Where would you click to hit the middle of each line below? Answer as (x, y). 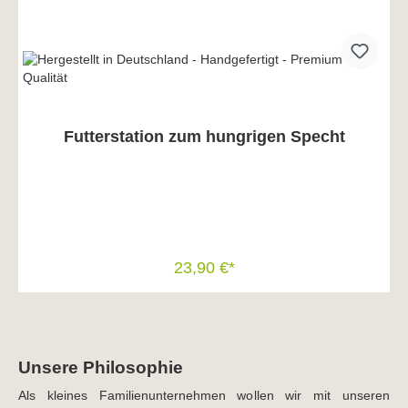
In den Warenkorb (204, 305)
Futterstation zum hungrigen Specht (204, 136)
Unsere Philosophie (101, 367)
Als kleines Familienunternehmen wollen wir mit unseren (204, 395)
